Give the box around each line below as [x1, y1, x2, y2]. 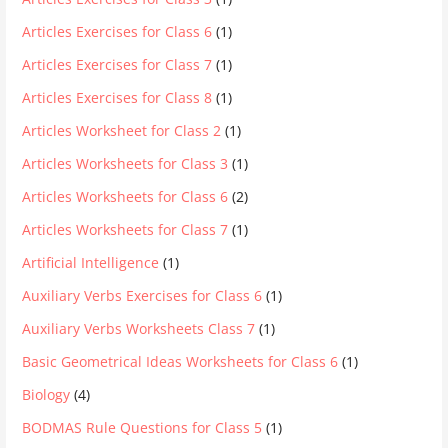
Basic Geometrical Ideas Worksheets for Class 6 [22, 352, 339, 371]
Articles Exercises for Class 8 [22, 88, 213, 107]
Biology [22, 385, 71, 404]
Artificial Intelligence [22, 253, 160, 272]
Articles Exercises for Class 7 [22, 55, 213, 74]
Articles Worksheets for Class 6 [22, 187, 229, 206]
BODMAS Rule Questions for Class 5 [22, 418, 263, 437]
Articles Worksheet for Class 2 [22, 121, 222, 140]
